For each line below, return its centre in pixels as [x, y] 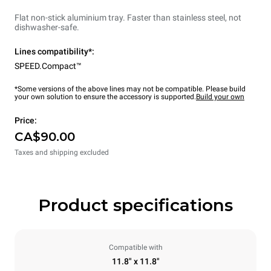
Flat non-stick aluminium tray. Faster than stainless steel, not [128, 17]
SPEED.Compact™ [48, 66]
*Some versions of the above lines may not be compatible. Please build [130, 89]
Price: [26, 120]
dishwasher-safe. [47, 27]
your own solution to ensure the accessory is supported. [105, 96]
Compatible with [135, 247]
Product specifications [135, 205]
